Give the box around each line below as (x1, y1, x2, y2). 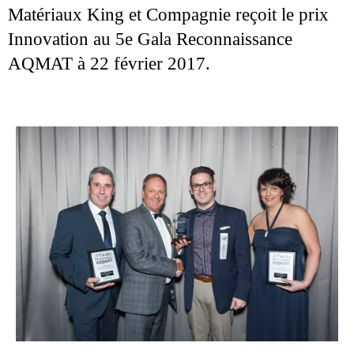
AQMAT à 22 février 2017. (8, 53, 210, 73)
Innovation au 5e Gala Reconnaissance (8, 28, 292, 49)
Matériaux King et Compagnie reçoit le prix (8, 4, 329, 24)
